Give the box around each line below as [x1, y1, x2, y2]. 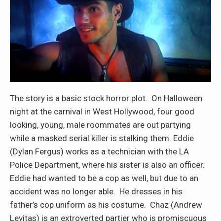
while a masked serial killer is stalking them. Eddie [10, 133, 194, 143]
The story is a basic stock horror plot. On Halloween [10, 93, 202, 103]
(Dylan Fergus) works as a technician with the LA [10, 146, 189, 156]
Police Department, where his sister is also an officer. [10, 159, 207, 170]
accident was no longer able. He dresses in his [10, 186, 183, 196]
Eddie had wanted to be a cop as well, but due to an [10, 173, 198, 183]
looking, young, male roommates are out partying [10, 119, 191, 130]
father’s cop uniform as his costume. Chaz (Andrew [10, 199, 202, 210]
